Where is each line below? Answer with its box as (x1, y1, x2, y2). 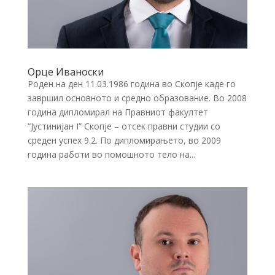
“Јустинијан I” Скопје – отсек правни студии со (27, 120, 220, 133)
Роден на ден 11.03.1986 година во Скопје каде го (27, 78, 236, 90)
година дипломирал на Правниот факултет (27, 106, 208, 118)
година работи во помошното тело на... (27, 149, 195, 161)
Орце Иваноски (27, 65, 104, 79)
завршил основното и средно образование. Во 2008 (27, 92, 247, 104)
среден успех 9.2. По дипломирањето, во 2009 (27, 134, 221, 147)
